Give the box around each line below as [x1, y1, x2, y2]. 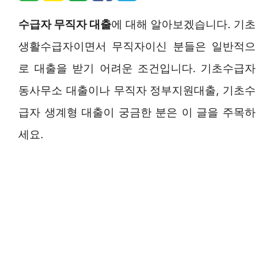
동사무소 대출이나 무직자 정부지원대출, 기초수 [18, 84, 256, 97]
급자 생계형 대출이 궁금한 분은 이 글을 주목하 [18, 106, 256, 119]
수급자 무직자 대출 [18, 18, 111, 31]
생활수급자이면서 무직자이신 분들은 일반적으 [18, 40, 256, 53]
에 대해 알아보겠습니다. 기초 [111, 18, 256, 31]
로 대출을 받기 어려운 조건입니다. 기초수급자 [18, 62, 256, 75]
